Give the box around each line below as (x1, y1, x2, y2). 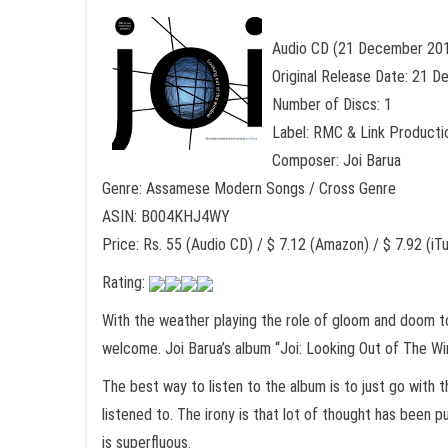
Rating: (102, 273, 149, 292)
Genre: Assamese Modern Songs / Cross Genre (102, 179, 396, 198)
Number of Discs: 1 (272, 95, 392, 114)
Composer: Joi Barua (272, 151, 401, 170)
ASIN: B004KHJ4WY (102, 207, 230, 226)
